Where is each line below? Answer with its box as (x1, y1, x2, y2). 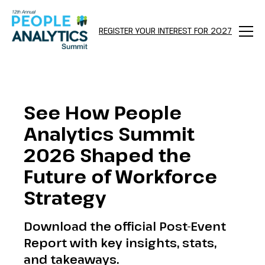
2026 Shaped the (24, 143, 191, 167)
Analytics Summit (24, 122, 195, 146)
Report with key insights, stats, (24, 235, 216, 251)
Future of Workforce (24, 164, 217, 189)
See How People (24, 101, 182, 125)
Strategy (24, 186, 106, 210)
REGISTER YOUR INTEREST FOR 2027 (99, 24, 232, 36)
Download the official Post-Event (24, 218, 226, 234)
